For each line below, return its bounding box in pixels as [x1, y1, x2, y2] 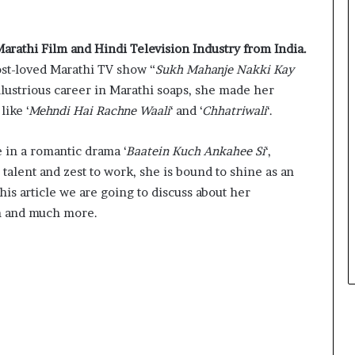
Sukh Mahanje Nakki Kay [155, 61, 294, 77]
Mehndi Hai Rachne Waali [29, 102, 170, 118]
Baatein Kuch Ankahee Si [126, 143, 265, 158]
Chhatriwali [202, 102, 267, 118]
